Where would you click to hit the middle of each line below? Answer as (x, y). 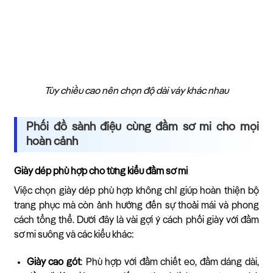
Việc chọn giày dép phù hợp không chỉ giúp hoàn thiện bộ (136, 192)
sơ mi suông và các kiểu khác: (74, 236)
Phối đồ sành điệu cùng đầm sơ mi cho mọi (143, 127)
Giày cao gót (54, 263)
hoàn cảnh (52, 142)
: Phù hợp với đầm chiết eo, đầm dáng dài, (170, 263)
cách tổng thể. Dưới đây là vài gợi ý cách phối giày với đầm (136, 221)
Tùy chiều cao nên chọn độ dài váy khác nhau (136, 92)
